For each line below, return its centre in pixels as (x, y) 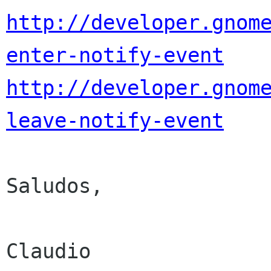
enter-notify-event (115, 55)
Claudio (48, 251)
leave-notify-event (115, 121)
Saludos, (54, 186)
